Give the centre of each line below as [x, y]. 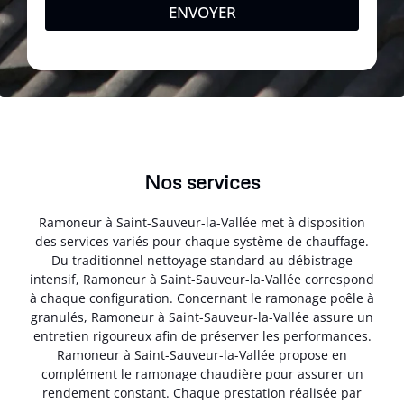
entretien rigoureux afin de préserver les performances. [202, 336]
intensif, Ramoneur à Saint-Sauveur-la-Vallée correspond [202, 280]
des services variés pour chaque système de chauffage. [202, 242]
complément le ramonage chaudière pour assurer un [202, 374]
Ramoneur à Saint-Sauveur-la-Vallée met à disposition [202, 223]
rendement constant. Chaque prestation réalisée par [202, 393]
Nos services [202, 182]
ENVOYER [202, 13]
